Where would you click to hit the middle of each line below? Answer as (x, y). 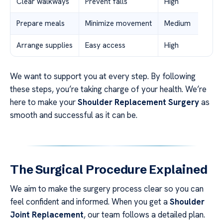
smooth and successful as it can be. (74, 115)
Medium (177, 23)
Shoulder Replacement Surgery (138, 102)
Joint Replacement (47, 214)
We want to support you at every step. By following (103, 76)
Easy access (105, 45)
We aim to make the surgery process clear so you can (107, 188)
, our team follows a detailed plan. (144, 214)
